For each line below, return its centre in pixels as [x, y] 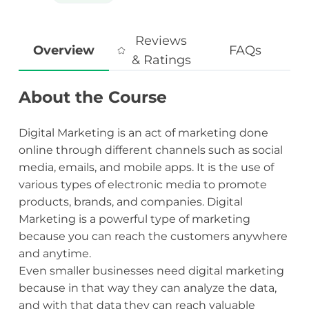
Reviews [161, 41]
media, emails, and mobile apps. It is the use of [146, 168]
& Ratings [161, 60]
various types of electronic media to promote [142, 185]
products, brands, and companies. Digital [130, 202]
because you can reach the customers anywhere [153, 237]
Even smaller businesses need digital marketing [151, 271]
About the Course [92, 97]
